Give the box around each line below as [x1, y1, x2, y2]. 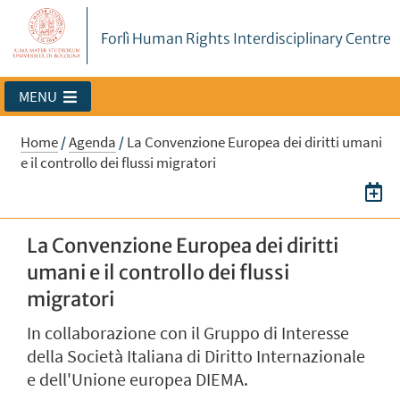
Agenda [68, 132, 116, 153]
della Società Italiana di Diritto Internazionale [27, 345, 365, 369]
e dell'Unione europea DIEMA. [27, 368, 248, 392]
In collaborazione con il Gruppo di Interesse [27, 321, 349, 346]
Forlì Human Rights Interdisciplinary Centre [100, 29, 391, 47]
